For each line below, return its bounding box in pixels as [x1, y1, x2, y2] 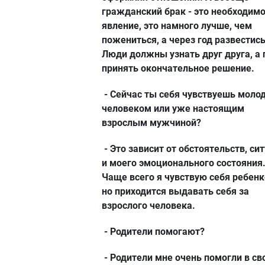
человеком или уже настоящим [102, 102, 244, 114]
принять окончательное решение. [102, 62, 254, 74]
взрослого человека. [102, 199, 195, 211]
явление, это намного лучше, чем [102, 20, 252, 31]
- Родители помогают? [102, 225, 205, 237]
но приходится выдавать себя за [102, 185, 249, 197]
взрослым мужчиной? [102, 117, 201, 128]
